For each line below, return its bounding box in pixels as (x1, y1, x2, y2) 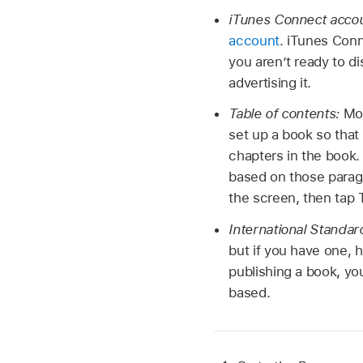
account (228, 32, 280, 49)
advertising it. (228, 74, 312, 91)
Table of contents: (228, 105, 344, 122)
